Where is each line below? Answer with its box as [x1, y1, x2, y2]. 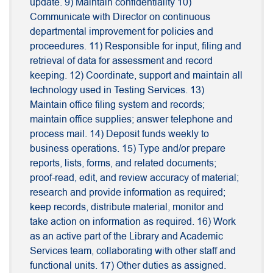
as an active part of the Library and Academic [30, 230, 223, 244]
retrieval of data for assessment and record [30, 54, 213, 68]
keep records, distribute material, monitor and [30, 200, 224, 214]
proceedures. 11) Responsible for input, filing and [30, 40, 241, 54]
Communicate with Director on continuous [30, 10, 210, 24]
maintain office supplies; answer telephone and [30, 113, 233, 127]
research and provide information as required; [30, 186, 225, 200]
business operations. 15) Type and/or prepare [30, 142, 225, 156]
